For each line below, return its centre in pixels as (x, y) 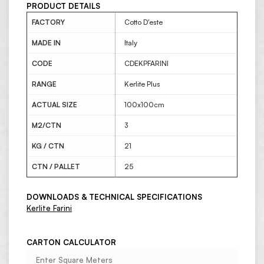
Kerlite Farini (49, 208)
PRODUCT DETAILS (63, 6)
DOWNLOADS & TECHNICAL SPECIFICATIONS (114, 197)
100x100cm (144, 105)
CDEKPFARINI (146, 64)
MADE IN (46, 43)
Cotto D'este (143, 22)
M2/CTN (47, 126)
